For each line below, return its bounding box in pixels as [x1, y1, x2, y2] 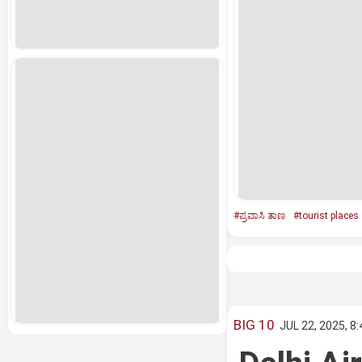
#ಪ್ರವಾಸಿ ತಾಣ [233, 210, 285, 221]
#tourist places [293, 210, 359, 221]
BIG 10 [233, 317, 275, 333]
